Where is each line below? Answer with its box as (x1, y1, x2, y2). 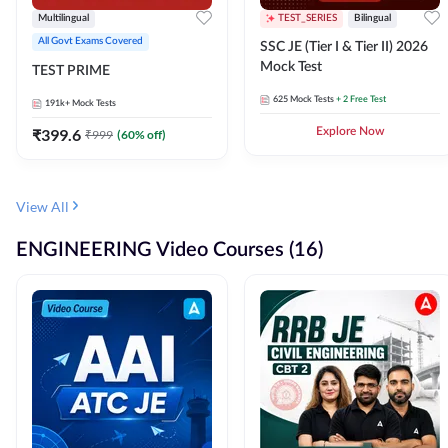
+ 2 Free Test (336, 94, 386, 104)
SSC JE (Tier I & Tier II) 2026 (260, 39, 428, 54)
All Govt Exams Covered (38, 35, 143, 46)
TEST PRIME (32, 63, 110, 78)
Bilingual (354, 12, 391, 23)
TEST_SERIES (278, 12, 337, 23)
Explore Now (315, 124, 385, 137)
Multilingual (38, 12, 89, 23)
